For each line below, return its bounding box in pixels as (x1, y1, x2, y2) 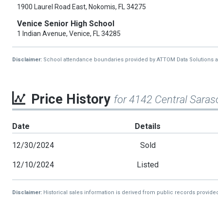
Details (135, 122, 161, 131)
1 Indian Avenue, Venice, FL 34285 (17, 30, 121, 38)
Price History (31, 91, 114, 108)
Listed (137, 160, 159, 170)
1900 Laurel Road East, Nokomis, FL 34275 (17, 3, 146, 11)
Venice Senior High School (17, 19, 114, 29)
